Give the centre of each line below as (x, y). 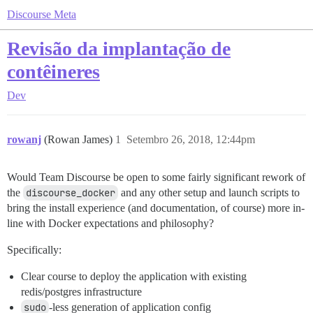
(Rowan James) (80, 139)
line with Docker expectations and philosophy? (110, 223)
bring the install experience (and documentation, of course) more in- (156, 208)
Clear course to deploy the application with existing (134, 276)
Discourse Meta (42, 14)
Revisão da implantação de (119, 49)
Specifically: (34, 250)
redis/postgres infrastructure (81, 292)
